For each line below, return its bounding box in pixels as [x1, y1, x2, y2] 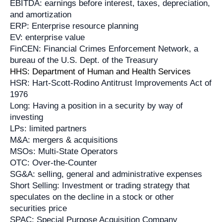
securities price [10, 203, 67, 213]
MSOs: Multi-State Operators [10, 146, 118, 156]
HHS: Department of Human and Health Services [10, 66, 191, 76]
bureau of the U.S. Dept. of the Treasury [10, 55, 159, 65]
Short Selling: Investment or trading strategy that [10, 180, 190, 190]
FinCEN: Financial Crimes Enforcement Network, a [10, 44, 199, 54]
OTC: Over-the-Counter [10, 158, 98, 167]
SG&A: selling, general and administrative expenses [10, 169, 203, 179]
